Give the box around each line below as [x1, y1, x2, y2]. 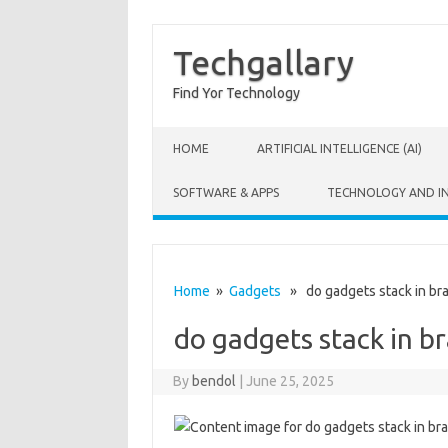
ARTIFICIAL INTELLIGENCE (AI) [257, 142, 422, 155]
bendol [192, 373, 237, 389]
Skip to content [153, 126, 247, 142]
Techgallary [173, 43, 354, 81]
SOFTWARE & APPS [173, 186, 279, 199]
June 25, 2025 [246, 373, 335, 389]
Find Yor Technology [173, 85, 300, 101]
